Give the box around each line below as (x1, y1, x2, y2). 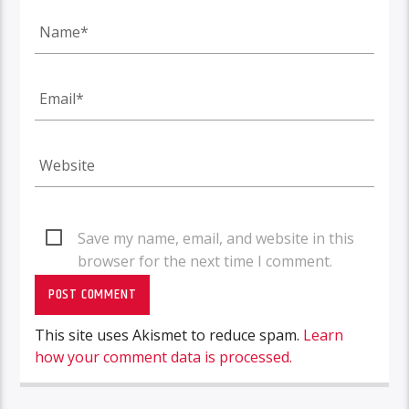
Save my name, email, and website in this (78, 227, 355, 248)
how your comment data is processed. (35, 347, 293, 367)
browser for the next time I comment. (78, 250, 333, 271)
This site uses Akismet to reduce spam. (35, 325, 304, 345)
